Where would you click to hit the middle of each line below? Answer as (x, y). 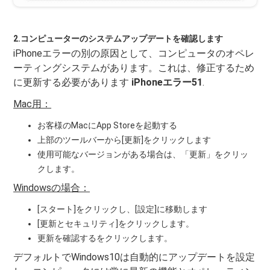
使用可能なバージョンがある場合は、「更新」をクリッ (143, 154)
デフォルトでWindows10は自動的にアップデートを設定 (134, 257)
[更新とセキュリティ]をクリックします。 (116, 223)
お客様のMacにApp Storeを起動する (108, 125)
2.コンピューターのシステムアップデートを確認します (118, 38)
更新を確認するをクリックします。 (105, 238)
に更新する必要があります (73, 82)
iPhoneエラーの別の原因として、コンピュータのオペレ (134, 53)
